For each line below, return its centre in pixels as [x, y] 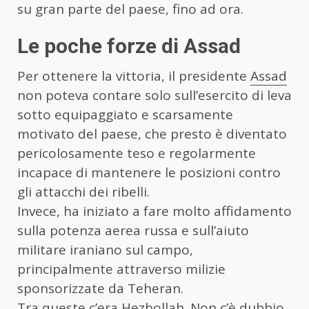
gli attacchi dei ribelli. [83, 191]
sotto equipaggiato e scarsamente [125, 114]
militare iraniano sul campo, [105, 249]
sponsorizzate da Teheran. [100, 288]
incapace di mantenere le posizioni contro [149, 172]
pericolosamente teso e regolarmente [137, 153]
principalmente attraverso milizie [121, 269]
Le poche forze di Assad [129, 46]
